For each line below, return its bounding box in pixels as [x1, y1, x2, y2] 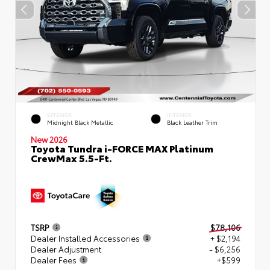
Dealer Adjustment [31, 243, 101, 254]
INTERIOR [167, 111, 192, 118]
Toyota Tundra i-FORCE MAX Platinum [31, 140, 213, 155]
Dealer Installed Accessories [31, 232, 140, 243]
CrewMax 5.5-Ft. [31, 150, 112, 165]
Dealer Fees [31, 254, 77, 265]
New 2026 [31, 133, 67, 145]
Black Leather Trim [167, 118, 218, 126]
